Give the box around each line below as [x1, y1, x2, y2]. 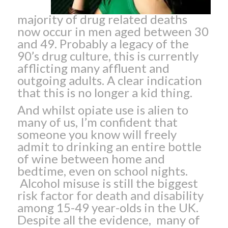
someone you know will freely [17, 126, 177, 141]
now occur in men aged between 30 [17, 23, 209, 39]
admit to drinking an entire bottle [17, 138, 202, 154]
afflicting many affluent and [17, 60, 169, 75]
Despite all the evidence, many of [17, 212, 200, 227]
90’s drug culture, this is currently [17, 48, 198, 63]
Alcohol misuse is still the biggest [17, 175, 198, 190]
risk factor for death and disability [17, 187, 204, 203]
